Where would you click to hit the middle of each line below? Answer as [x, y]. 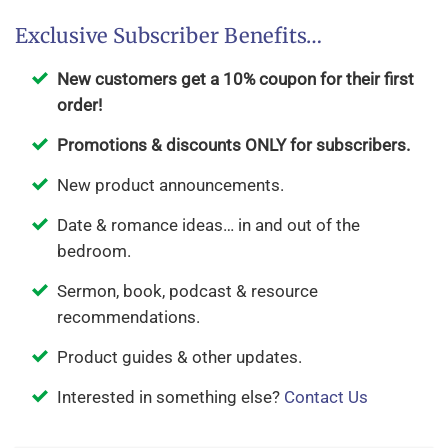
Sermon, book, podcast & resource [187, 291]
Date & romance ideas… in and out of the [208, 225]
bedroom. [93, 251]
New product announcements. [170, 185]
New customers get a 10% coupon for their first [235, 79]
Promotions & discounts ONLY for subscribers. [233, 145]
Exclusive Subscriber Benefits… [168, 36]
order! [79, 105]
